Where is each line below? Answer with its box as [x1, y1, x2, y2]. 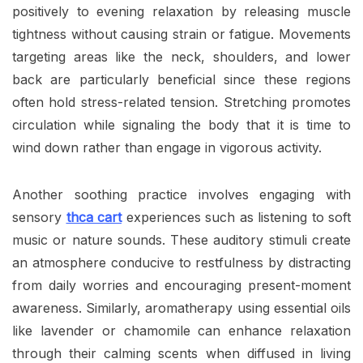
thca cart [66, 209, 122, 226]
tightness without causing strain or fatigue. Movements [12, 26, 351, 43]
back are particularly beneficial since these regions [12, 71, 351, 88]
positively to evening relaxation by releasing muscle [12, 3, 351, 20]
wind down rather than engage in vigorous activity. [12, 139, 322, 156]
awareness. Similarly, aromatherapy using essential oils [12, 300, 351, 317]
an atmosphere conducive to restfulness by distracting [12, 254, 351, 271]
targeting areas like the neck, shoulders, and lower [12, 49, 351, 66]
